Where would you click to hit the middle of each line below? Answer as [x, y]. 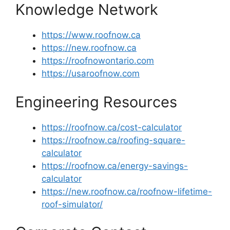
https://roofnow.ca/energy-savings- [115, 166]
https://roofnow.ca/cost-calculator [112, 127]
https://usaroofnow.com [91, 73]
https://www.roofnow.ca [91, 35]
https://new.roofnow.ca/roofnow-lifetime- [127, 191]
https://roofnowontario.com [98, 61]
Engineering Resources [96, 102]
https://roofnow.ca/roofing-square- [113, 140]
